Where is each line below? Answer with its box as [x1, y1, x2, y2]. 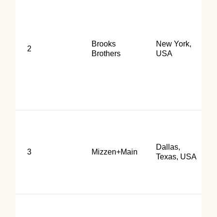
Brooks [92, 40, 116, 48]
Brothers [92, 49, 121, 58]
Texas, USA [156, 153, 197, 161]
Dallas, [156, 143, 180, 151]
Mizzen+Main [92, 148, 138, 156]
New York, [156, 40, 191, 48]
